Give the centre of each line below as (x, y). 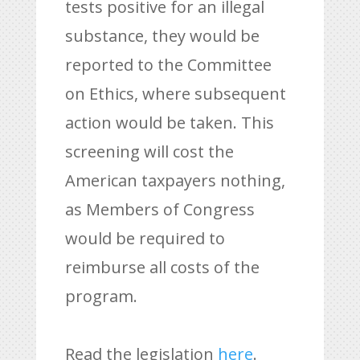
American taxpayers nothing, (175, 180)
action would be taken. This (169, 123)
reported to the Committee (168, 65)
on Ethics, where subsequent (175, 94)
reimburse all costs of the (162, 267)
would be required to (145, 238)
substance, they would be (162, 36)
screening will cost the (149, 151)
